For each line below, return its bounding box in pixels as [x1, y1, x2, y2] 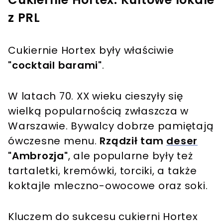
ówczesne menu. [8, 133, 100, 148]
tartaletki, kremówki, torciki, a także [8, 163, 197, 178]
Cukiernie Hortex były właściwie [8, 43, 174, 57]
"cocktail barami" [8, 58, 102, 72]
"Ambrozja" [8, 148, 68, 163]
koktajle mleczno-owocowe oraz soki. [8, 178, 211, 193]
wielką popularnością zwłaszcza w [8, 104, 189, 118]
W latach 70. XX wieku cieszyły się [8, 89, 183, 103]
